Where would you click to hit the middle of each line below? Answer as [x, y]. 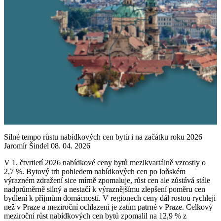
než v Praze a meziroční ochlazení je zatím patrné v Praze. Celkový [108, 207]
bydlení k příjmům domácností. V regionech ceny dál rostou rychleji [110, 198]
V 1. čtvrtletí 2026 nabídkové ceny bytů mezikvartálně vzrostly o [105, 162]
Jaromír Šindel [27, 146]
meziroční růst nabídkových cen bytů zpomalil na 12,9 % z [95, 216]
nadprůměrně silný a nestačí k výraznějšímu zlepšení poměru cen [105, 189]
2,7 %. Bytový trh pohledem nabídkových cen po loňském [95, 171]
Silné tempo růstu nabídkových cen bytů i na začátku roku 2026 [103, 137]
